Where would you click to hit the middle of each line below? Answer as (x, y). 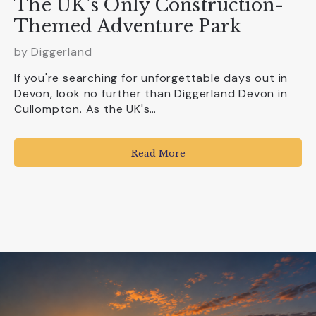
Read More (158, 153)
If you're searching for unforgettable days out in (151, 78)
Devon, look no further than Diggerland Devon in (151, 93)
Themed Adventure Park (128, 26)
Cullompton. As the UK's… (86, 109)
